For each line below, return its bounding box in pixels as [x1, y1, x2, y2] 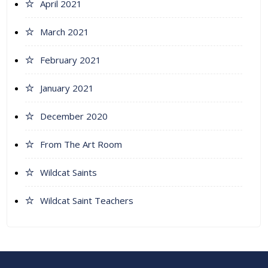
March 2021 [40, 26, 89, 38]
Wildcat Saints [40, 166, 97, 179]
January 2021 [40, 82, 94, 95]
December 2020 [40, 110, 108, 123]
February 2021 [40, 54, 101, 66]
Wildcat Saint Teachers [40, 194, 133, 207]
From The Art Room [40, 138, 122, 151]
